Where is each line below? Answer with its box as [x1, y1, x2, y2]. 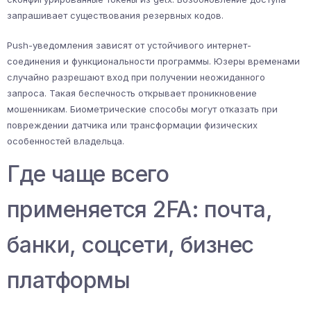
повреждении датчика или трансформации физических [7, 119, 258, 131]
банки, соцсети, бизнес [7, 231, 254, 259]
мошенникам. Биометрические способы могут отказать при [7, 103, 278, 115]
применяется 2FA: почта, [7, 196, 273, 224]
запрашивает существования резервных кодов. [7, 10, 224, 22]
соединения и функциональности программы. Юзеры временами [7, 56, 300, 67]
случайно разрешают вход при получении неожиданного [7, 72, 265, 83]
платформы [7, 267, 130, 294]
